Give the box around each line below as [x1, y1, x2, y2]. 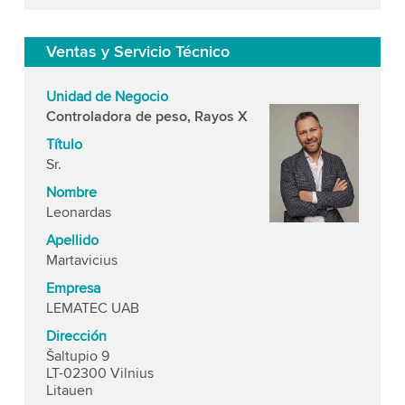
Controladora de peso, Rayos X [45, 108, 248, 126]
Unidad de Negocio [45, 88, 168, 106]
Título [45, 136, 82, 154]
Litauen [45, 381, 93, 400]
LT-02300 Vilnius [45, 364, 154, 382]
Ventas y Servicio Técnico [45, 42, 230, 61]
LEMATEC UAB [45, 299, 139, 317]
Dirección [45, 327, 107, 345]
